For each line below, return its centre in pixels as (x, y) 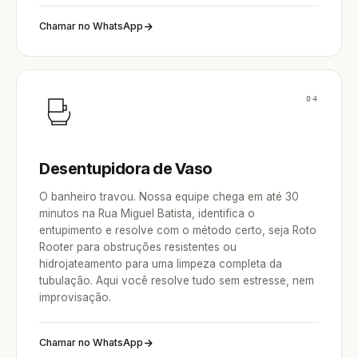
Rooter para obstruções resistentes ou (138, 247)
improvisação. (75, 297)
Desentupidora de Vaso (126, 169)
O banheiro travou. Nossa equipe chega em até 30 (169, 197)
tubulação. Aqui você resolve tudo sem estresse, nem (177, 280)
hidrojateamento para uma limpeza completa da (161, 264)
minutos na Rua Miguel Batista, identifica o (147, 213)
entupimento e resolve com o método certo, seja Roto (178, 230)
